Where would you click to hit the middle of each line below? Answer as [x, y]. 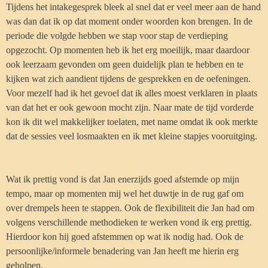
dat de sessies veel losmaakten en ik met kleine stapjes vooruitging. [132, 136]
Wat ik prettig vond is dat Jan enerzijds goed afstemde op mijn [123, 179]
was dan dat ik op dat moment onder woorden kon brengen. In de [129, 21]
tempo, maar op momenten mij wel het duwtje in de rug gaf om [125, 194]
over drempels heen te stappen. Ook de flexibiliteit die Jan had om [130, 208]
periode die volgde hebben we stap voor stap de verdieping [117, 36]
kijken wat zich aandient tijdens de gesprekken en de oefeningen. [128, 79]
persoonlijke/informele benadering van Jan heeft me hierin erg [122, 251]
